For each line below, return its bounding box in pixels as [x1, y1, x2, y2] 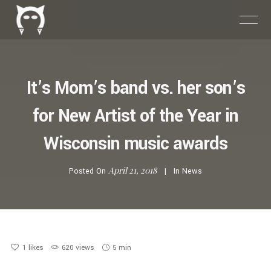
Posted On [69, 166, 108, 177]
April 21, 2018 [108, 165, 157, 176]
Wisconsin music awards [44, 131, 227, 156]
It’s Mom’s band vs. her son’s [26, 76, 245, 100]
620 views [61, 243, 94, 253]
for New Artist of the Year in [33, 103, 238, 128]
